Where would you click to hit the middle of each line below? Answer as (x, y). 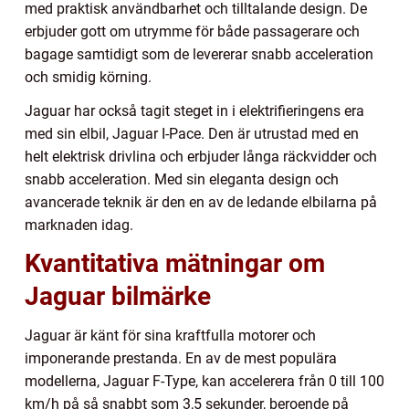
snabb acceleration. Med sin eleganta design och (182, 179)
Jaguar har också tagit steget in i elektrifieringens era (194, 110)
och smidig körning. (88, 77)
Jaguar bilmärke (118, 296)
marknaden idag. (79, 225)
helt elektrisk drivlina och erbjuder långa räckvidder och (201, 156)
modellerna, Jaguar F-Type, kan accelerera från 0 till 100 (204, 381)
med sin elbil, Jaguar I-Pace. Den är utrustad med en (192, 133)
